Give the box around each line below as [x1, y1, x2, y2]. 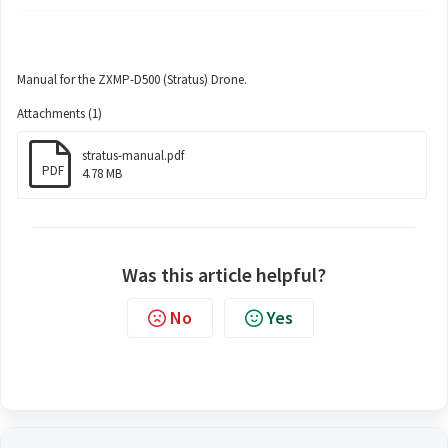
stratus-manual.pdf [82, 147, 184, 164]
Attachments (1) [17, 105, 102, 122]
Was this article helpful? [122, 262, 326, 287]
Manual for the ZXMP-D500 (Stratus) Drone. [17, 71, 247, 88]
